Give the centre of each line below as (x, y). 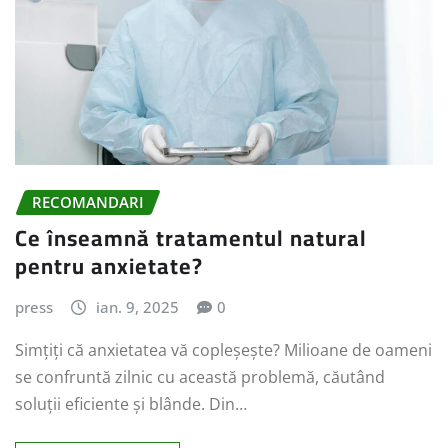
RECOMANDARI (88, 201)
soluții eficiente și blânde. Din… (131, 403)
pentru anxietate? (109, 266)
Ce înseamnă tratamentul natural (191, 238)
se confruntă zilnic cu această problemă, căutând (200, 376)
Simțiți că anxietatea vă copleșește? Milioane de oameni (223, 349)
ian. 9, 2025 (137, 307)
